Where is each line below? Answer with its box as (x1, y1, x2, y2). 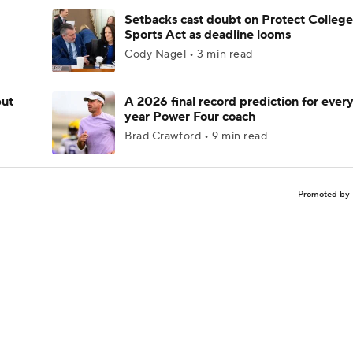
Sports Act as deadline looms (124, 27, 291, 43)
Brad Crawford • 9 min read (124, 129, 268, 143)
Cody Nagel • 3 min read (124, 47, 253, 61)
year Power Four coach (124, 109, 255, 124)
